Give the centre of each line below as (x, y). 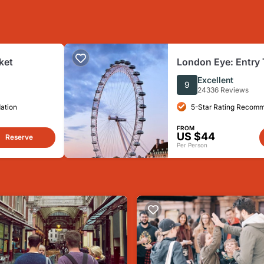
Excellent (215, 80)
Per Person (192, 145)
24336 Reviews (223, 90)
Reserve (19, 137)
